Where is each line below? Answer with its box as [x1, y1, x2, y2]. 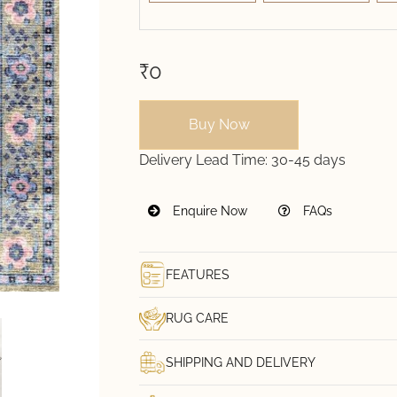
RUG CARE [166, 311, 229, 326]
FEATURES [166, 267, 230, 282]
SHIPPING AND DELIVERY [166, 354, 315, 370]
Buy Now [188, 115, 250, 133]
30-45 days [271, 151, 346, 168]
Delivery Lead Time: [139, 151, 271, 168]
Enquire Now [173, 203, 247, 218]
